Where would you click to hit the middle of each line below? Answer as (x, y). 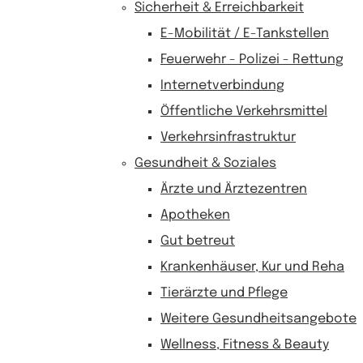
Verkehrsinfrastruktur (228, 137)
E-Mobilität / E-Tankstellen (245, 34)
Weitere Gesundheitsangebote (258, 319)
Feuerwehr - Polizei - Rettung (252, 60)
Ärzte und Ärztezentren (234, 189)
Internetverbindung (222, 85)
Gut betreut (198, 241)
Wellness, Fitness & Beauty (245, 345)
